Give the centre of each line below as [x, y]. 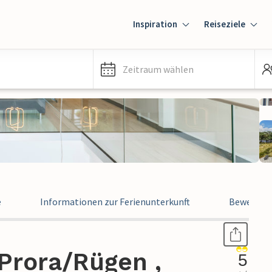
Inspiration [155, 24]
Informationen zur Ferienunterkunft [115, 202]
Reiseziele [225, 24]
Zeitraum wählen [158, 69]
